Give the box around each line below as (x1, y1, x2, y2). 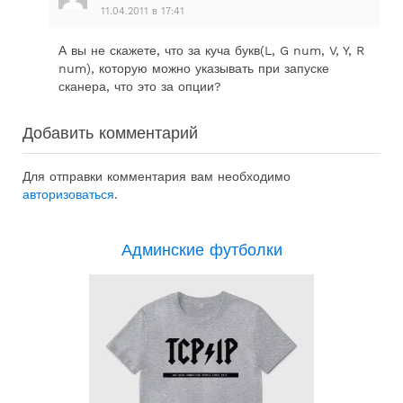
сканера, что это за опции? (58, 79, 221, 94)
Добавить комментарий (22, 123, 198, 143)
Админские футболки (121, 240, 282, 260)
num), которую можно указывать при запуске (58, 61, 329, 76)
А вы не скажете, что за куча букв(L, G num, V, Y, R (58, 43, 364, 58)
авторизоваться (22, 187, 114, 202)
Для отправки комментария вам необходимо (22, 169, 291, 184)
